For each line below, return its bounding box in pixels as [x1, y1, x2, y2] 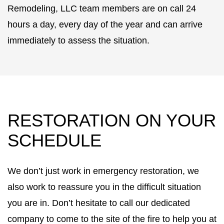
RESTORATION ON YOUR [7, 111, 216, 130]
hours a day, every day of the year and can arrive [7, 19, 202, 30]
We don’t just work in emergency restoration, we [7, 166, 199, 176]
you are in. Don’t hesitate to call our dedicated [7, 198, 190, 208]
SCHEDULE [7, 131, 101, 150]
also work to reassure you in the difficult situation [7, 182, 201, 192]
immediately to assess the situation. [7, 35, 149, 46]
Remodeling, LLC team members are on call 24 [7, 3, 196, 14]
